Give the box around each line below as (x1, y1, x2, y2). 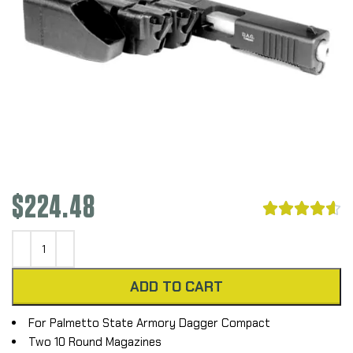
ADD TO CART (130, 277, 223, 296)
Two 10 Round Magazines (28, 333, 162, 350)
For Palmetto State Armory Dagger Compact (28, 314, 270, 331)
